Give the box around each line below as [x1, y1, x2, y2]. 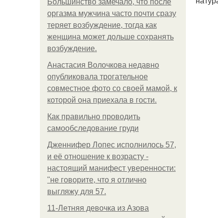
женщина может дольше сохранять [47, 33, 174, 41]
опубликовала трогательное [47, 73, 148, 81]
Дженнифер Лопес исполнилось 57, [47, 141, 176, 149]
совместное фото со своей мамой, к [47, 84, 177, 92]
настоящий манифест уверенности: [47, 164, 176, 172]
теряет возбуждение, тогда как [47, 21, 157, 29]
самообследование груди [47, 124, 139, 132]
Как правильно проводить [47, 112, 140, 121]
